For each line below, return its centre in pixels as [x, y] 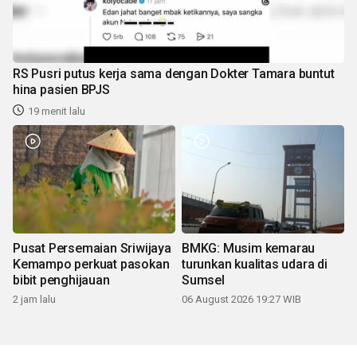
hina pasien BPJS [61, 89]
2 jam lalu [34, 299]
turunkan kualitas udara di [255, 264]
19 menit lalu [57, 111]
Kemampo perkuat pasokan [91, 264]
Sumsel [203, 280]
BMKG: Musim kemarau [249, 248]
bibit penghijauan [61, 280]
